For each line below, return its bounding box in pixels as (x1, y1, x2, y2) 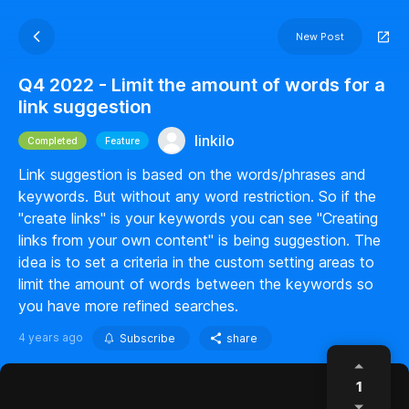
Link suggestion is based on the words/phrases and (18, 165, 366, 184)
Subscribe (120, 331, 175, 345)
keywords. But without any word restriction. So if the (18, 187, 376, 205)
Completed (27, 135, 78, 146)
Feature (105, 135, 140, 146)
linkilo (194, 131, 235, 150)
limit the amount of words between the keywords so (18, 275, 373, 293)
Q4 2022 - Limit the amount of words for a (18, 74, 385, 96)
